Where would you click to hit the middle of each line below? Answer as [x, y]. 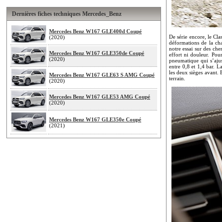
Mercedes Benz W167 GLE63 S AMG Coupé [102, 75]
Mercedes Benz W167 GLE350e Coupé [95, 119]
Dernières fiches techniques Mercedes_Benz [67, 14]
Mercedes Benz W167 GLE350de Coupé [97, 53]
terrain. [177, 78]
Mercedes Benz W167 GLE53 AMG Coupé [100, 96]
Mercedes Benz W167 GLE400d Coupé [95, 31]
